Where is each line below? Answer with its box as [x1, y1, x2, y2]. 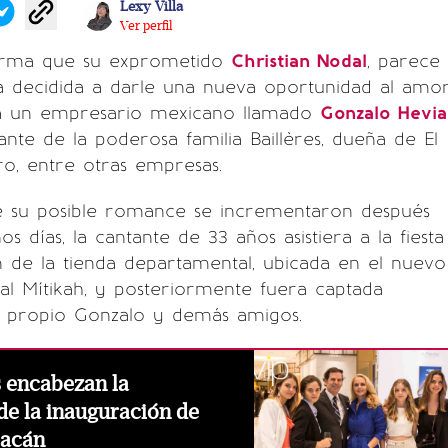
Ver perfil [120, 17, 172, 34]
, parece [367, 50, 440, 72]
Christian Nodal [231, 50, 367, 72]
